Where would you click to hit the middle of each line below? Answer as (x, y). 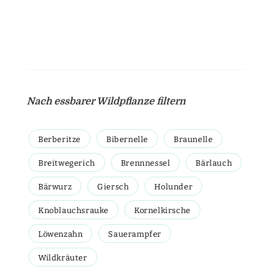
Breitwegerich (67, 163)
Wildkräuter (63, 257)
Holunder (174, 186)
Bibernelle (127, 139)
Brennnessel (145, 163)
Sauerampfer (135, 234)
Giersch (113, 186)
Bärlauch (214, 163)
